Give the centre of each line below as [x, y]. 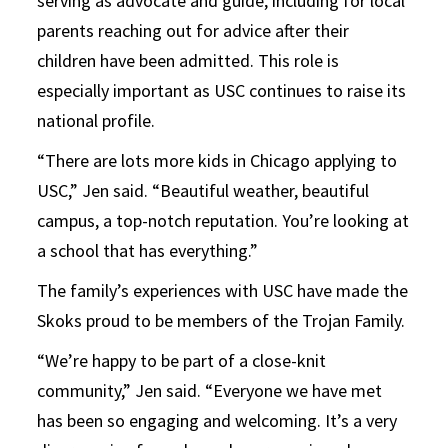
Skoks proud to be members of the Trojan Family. [221, 320]
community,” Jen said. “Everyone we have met [210, 390]
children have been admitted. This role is [188, 60]
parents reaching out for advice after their [193, 30]
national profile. [96, 120]
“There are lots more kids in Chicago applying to [217, 160]
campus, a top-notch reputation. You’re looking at [223, 220]
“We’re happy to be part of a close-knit [182, 360]
